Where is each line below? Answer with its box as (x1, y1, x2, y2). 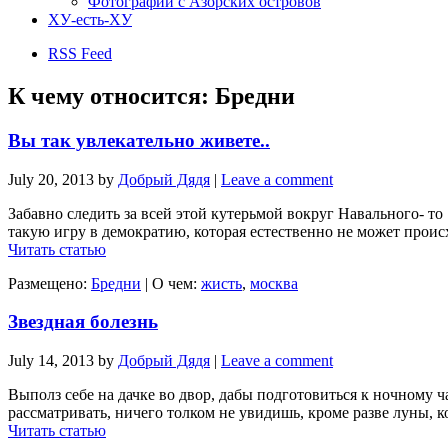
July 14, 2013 (8, 351, 94, 369)
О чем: (152, 274, 201, 292)
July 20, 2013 (8, 170, 94, 188)
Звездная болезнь (8, 311, 158, 333)
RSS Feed (48, 44, 112, 62)
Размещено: (8, 274, 91, 292)
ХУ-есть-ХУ (48, 10, 132, 28)
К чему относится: (8, 82, 215, 109)
